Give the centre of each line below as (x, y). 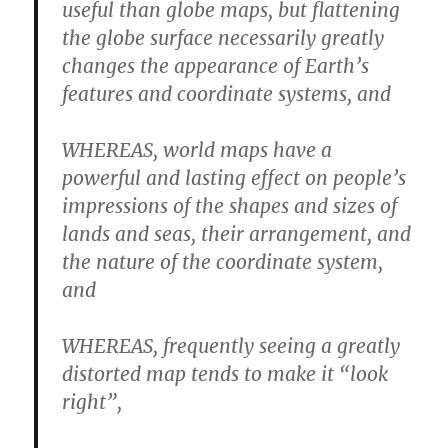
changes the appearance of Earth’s (216, 66)
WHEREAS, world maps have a (197, 150)
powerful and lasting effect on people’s (234, 178)
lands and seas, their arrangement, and (237, 234)
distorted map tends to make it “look (225, 374)
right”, (92, 402)
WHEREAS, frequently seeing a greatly (231, 346)
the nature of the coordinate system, (223, 262)
